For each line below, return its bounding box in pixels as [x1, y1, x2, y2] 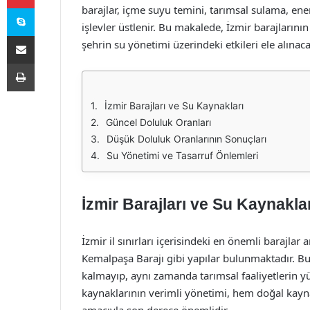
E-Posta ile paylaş [34, 30, 61, 41]
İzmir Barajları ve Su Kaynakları [104, 100, 244, 111]
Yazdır [34, 57, 60, 69]
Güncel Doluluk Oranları [106, 116, 211, 128]
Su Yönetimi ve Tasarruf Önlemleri [107, 149, 258, 161]
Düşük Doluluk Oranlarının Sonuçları [107, 133, 266, 145]
